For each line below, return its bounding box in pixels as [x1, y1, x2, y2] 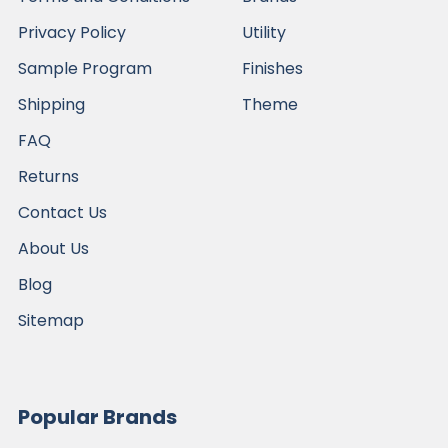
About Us [18, 236, 89, 260]
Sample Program [18, 56, 152, 80]
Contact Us [18, 200, 107, 224]
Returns [18, 164, 79, 188]
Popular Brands [18, 402, 177, 431]
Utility [242, 20, 286, 44]
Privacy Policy [18, 20, 126, 44]
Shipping [18, 92, 85, 116]
